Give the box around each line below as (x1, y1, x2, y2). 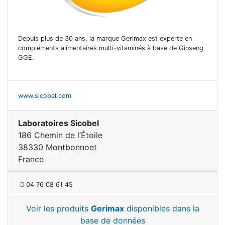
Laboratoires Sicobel (18, 118, 99, 128)
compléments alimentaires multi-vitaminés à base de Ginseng (18, 44, 203, 52)
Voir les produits (26, 203, 91, 213)
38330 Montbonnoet (18, 142, 97, 152)
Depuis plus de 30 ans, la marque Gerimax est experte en (18, 34, 192, 42)
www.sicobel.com (18, 91, 71, 99)
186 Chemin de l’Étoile (18, 130, 102, 140)
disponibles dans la (124, 203, 199, 213)
